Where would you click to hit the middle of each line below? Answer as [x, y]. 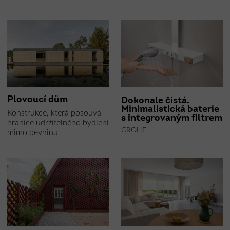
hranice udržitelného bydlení [58, 123]
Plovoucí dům [37, 100]
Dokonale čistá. [155, 101]
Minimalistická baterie [170, 109]
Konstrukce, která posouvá [54, 113]
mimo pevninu [32, 133]
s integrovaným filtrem [172, 118]
